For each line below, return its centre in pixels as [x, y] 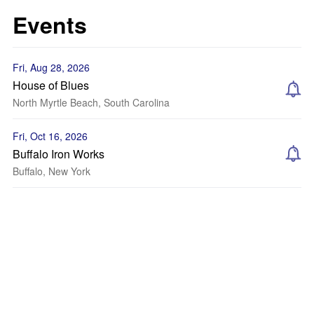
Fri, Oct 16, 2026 [50, 136]
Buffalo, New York [52, 171]
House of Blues [51, 85]
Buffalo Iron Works [59, 154]
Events [50, 25]
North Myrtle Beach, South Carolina [91, 102]
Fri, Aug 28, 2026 [51, 67]
